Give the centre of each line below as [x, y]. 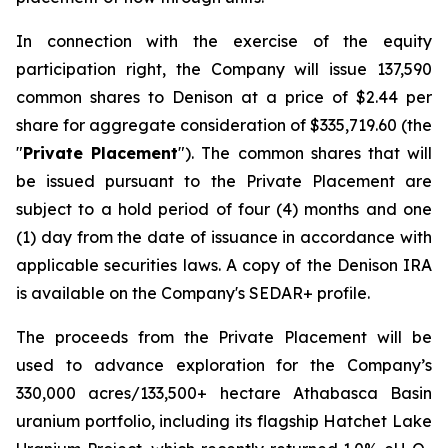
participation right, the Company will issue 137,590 [224, 69]
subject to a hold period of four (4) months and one [224, 209]
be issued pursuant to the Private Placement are [224, 181]
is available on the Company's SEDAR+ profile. [193, 293]
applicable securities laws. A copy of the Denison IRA [224, 265]
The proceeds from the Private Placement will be [224, 337]
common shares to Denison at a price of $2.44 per [224, 97]
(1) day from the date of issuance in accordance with [224, 237]
